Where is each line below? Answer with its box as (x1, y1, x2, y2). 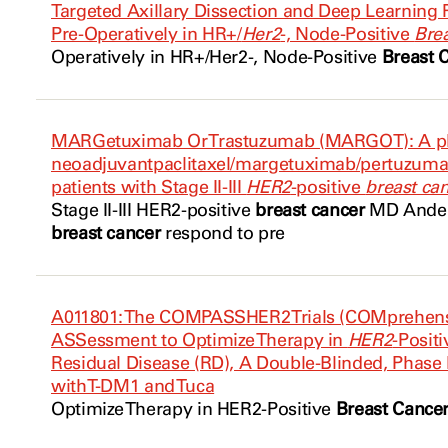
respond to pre (160, 222, 285, 244)
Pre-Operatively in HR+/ (51, 23, 242, 45)
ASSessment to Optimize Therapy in (51, 329, 348, 351)
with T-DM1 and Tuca (51, 375, 215, 397)
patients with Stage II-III (51, 176, 247, 198)
